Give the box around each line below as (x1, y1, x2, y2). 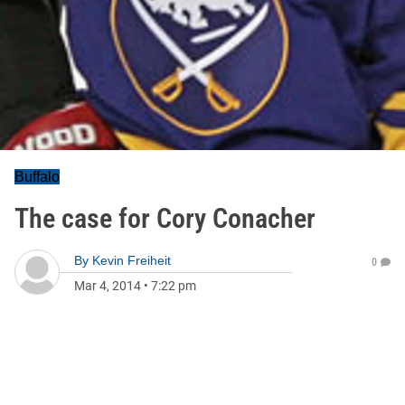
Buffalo (14, 169, 60, 184)
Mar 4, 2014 (74, 278, 141, 293)
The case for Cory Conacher (14, 202, 316, 234)
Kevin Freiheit (92, 253, 171, 268)
